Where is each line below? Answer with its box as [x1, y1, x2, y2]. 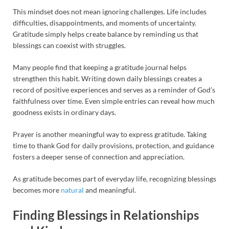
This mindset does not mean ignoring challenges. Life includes [13, 7, 207, 16]
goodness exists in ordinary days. [13, 108, 116, 117]
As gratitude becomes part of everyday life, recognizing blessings [13, 174, 216, 184]
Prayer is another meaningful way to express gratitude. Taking [13, 130, 207, 139]
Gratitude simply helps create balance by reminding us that [13, 30, 198, 39]
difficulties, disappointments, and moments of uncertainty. [13, 18, 196, 28]
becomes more [13, 186, 61, 195]
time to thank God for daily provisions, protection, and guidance [13, 141, 214, 150]
